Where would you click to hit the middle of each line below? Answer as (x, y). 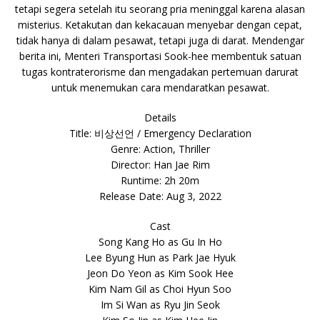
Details (160, 117)
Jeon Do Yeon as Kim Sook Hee (160, 273)
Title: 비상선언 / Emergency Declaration (160, 133)
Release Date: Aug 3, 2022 (160, 196)
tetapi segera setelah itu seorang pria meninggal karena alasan (160, 9)
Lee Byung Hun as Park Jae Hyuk (160, 257)
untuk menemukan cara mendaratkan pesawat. (160, 87)
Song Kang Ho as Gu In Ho (160, 242)
